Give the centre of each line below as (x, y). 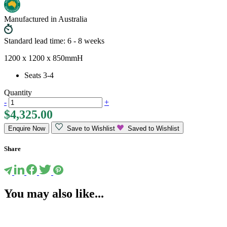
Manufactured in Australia (46, 19)
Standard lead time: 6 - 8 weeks (54, 41)
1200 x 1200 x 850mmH (44, 58)
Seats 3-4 (39, 75)
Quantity (18, 92)
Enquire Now (27, 128)
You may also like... (54, 193)
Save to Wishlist (90, 128)
